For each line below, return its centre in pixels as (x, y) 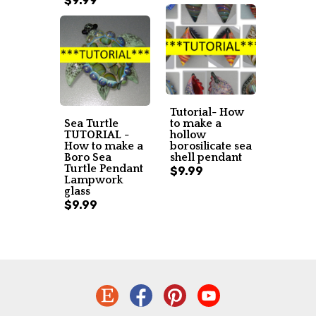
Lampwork (93, 180)
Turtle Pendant (104, 169)
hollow (188, 135)
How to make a (104, 146)
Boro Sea (88, 157)
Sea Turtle (91, 123)
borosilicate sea (211, 146)
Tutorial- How (207, 112)
